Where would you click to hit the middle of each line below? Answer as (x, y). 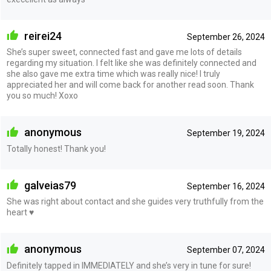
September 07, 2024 (226, 250)
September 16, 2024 (226, 186)
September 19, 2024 (226, 133)
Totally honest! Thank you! (56, 149)
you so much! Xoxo (42, 96)
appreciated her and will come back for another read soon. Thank (130, 85)
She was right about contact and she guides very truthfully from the (135, 202)
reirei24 (41, 36)
